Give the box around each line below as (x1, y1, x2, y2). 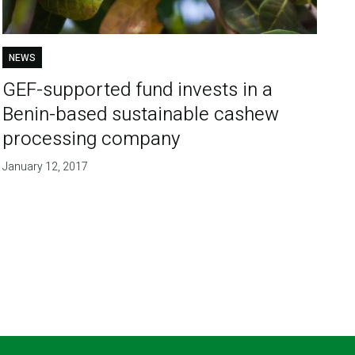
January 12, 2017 (2, 158, 89, 175)
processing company (2, 124, 181, 153)
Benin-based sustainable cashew (2, 100, 280, 128)
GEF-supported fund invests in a (2, 75, 273, 104)
